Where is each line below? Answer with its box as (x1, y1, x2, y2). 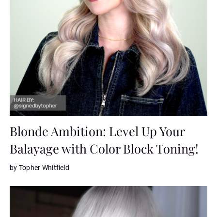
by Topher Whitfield (10, 163, 70, 171)
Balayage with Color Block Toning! (10, 139, 199, 156)
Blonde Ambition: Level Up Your (10, 122, 185, 139)
